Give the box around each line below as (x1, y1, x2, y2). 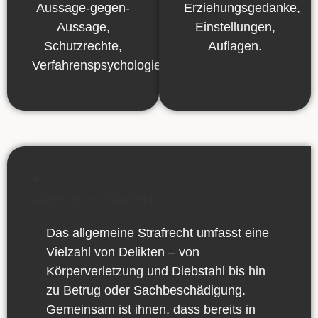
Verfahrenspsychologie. (32, 58, 165, 73)
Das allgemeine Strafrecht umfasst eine (46, 225, 269, 240)
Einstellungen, (194, 20, 275, 35)
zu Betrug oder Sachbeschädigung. (46, 283, 246, 297)
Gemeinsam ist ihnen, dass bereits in (46, 302, 256, 317)
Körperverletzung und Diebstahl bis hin (46, 263, 265, 278)
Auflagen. (208, 39, 262, 54)
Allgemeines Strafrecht (32, 192, 160, 207)
